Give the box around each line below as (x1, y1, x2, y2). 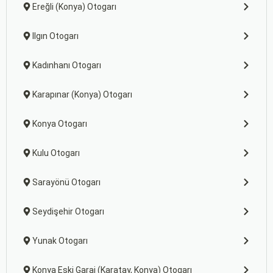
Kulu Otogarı (32, 148, 80, 158)
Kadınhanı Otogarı (32, 60, 101, 70)
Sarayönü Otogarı (32, 177, 101, 187)
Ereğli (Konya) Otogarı (32, 2, 116, 12)
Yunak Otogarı (32, 236, 88, 246)
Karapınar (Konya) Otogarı (32, 90, 132, 99)
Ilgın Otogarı (32, 31, 79, 41)
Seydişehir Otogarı (32, 207, 104, 216)
